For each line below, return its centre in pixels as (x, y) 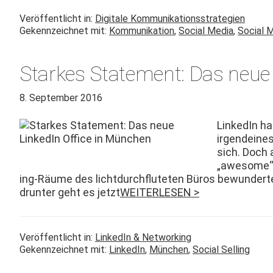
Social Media (206, 31)
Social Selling (221, 250)
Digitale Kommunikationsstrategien (170, 19)
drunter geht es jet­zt (70, 192)
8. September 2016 (61, 98)
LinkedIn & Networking (143, 237)
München (169, 250)
